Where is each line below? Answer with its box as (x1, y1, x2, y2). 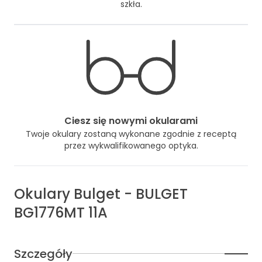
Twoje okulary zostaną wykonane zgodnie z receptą (26, 127, 236, 140)
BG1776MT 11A (14, 202, 108, 222)
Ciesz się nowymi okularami (64, 113, 198, 127)
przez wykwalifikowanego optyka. (64, 139, 198, 151)
